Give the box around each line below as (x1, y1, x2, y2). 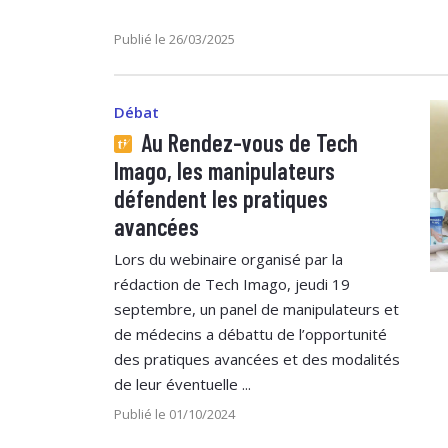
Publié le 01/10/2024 (114, 404, 235, 423)
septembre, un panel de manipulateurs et (114, 298, 399, 319)
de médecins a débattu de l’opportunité (114, 323, 387, 344)
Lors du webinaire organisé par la (114, 248, 343, 269)
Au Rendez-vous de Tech (136, 127, 358, 157)
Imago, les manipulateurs (114, 155, 335, 185)
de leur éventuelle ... (114, 373, 251, 394)
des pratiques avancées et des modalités (114, 348, 400, 369)
